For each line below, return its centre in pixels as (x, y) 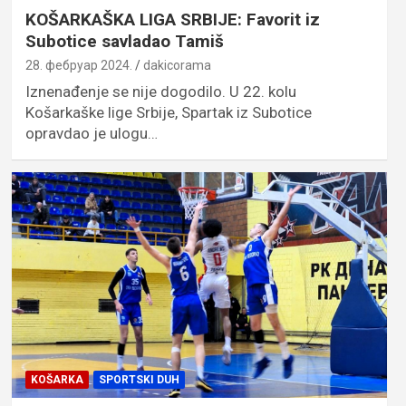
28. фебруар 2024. (78, 66)
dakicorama (177, 66)
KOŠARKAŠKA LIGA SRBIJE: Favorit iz (172, 20)
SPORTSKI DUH (139, 379)
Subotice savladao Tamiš (124, 42)
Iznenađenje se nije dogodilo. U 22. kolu (160, 92)
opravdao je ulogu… (91, 134)
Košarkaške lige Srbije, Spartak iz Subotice (168, 113)
